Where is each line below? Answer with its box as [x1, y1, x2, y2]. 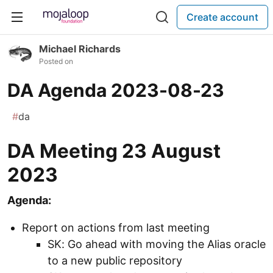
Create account [186, 11, 258, 23]
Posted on [39, 57, 73, 66]
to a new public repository [48, 254, 182, 267]
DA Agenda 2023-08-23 [7, 79, 224, 101]
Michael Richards [39, 43, 121, 55]
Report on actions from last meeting [22, 221, 210, 234]
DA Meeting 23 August [7, 139, 221, 163]
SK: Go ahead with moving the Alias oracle [48, 238, 266, 250]
